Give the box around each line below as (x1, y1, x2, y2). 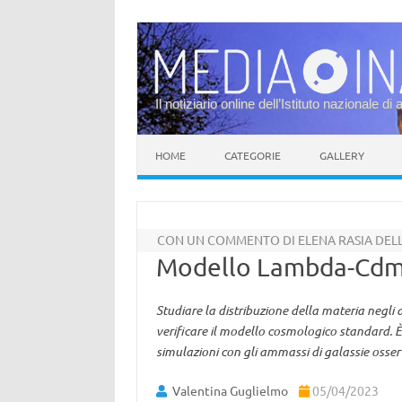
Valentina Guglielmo (171, 382, 288, 398)
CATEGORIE (224, 148, 281, 162)
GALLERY (319, 148, 364, 162)
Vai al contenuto (137, 133, 231, 149)
